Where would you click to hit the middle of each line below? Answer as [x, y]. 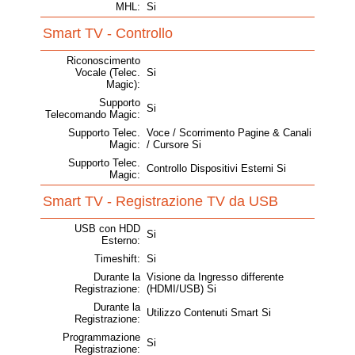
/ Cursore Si [174, 145]
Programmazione [101, 338]
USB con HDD [107, 229]
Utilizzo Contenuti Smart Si [209, 313]
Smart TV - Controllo [108, 34]
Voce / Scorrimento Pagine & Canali [229, 133]
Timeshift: [117, 259]
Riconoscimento [103, 61]
